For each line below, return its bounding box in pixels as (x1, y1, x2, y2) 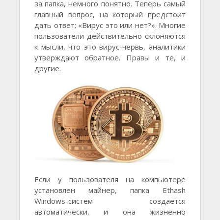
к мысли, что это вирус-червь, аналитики (34, 41, 186, 52)
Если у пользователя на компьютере (34, 174, 186, 184)
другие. (34, 63, 61, 73)
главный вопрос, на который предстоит (34, 9, 186, 19)
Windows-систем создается (34, 195, 186, 206)
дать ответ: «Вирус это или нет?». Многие (34, 20, 186, 30)
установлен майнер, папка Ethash (34, 185, 186, 195)
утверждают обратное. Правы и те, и (34, 52, 186, 62)
